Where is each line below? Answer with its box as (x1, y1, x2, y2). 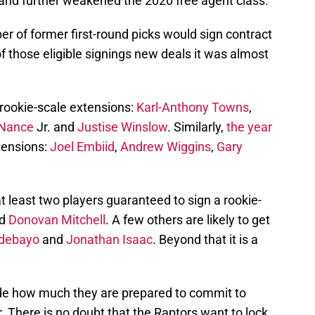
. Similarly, (167, 119, 226, 134)
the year (226, 119, 272, 134)
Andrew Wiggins (120, 139, 211, 154)
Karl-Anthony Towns (136, 99, 249, 115)
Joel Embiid (50, 139, 115, 154)
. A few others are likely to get (105, 212, 270, 227)
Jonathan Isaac (66, 231, 153, 247)
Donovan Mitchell (8, 212, 105, 227)
